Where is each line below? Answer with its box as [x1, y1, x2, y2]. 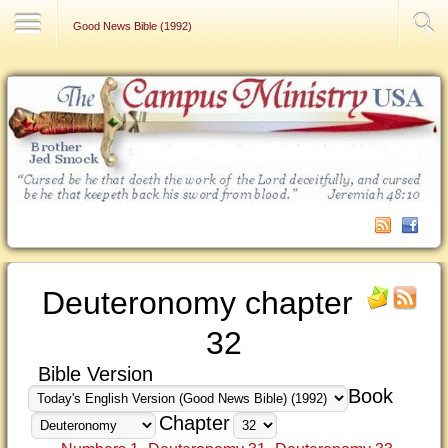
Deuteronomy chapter [41, 285, 353, 321]
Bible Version [38, 363, 153, 385]
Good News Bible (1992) [73, 20, 192, 32]
